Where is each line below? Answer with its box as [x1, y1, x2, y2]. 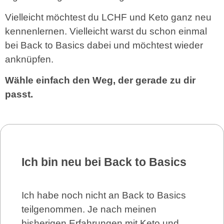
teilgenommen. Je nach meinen [21, 203, 156, 214]
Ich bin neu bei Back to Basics [21, 155, 186, 168]
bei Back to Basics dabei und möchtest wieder [5, 39, 203, 50]
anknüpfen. [5, 53, 53, 64]
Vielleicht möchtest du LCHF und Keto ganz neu [5, 11, 211, 22]
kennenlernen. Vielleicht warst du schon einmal [5, 25, 207, 36]
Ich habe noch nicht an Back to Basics [21, 189, 186, 200]
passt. [5, 89, 33, 100]
